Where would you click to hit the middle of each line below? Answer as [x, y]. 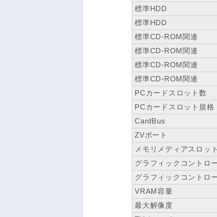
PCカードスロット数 [171, 93]
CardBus [150, 121]
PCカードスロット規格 [175, 107]
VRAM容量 [154, 191]
